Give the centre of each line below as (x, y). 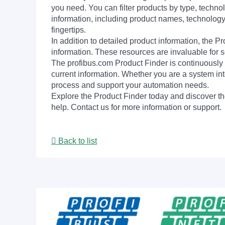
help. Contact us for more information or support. (136, 107)
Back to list (77, 141)
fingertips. (69, 30)
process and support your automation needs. (130, 85)
